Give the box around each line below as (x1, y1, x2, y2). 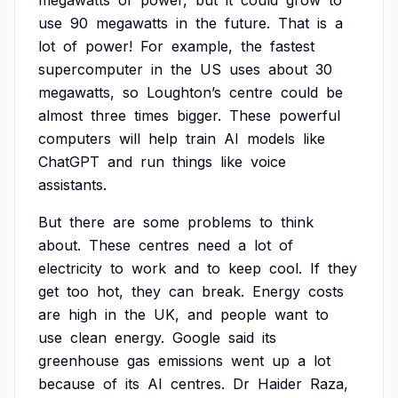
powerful (279, 107, 340, 124)
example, (171, 37, 233, 55)
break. (202, 283, 244, 300)
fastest (270, 37, 314, 55)
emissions (158, 352, 223, 370)
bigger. (177, 107, 221, 124)
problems (187, 213, 251, 231)
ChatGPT (38, 153, 99, 171)
